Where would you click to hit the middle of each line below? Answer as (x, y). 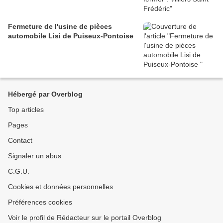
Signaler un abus (35, 156)
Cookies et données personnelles (60, 187)
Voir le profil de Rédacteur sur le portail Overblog (85, 218)
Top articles (26, 110)
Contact (20, 140)
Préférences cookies (40, 202)
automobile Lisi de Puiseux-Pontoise (71, 36)
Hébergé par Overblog (45, 94)
